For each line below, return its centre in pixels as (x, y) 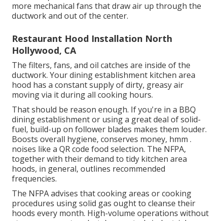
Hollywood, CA (44, 50)
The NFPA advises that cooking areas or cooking (102, 193)
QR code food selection (101, 149)
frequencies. (34, 178)
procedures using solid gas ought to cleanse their (104, 203)
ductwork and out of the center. (70, 16)
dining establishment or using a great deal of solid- (106, 119)
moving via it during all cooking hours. (82, 94)
